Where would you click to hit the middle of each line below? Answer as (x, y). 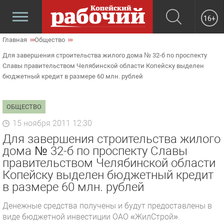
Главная (15, 40)
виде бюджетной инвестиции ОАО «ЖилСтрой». (91, 217)
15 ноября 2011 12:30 (52, 123)
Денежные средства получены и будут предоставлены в (107, 206)
